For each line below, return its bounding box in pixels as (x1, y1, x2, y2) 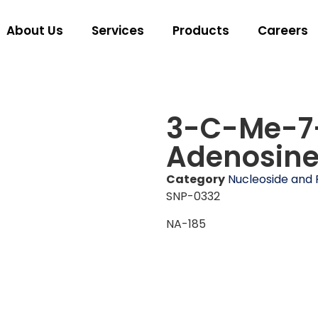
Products (172, 22, 229, 39)
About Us (6, 22, 63, 39)
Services (92, 22, 144, 39)
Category (166, 171, 225, 188)
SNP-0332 (166, 188, 220, 205)
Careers (258, 22, 308, 39)
